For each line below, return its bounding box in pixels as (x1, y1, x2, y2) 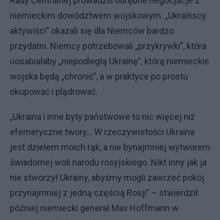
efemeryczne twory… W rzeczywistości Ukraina (10, 127, 194, 137)
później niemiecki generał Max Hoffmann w (10, 203, 179, 213)
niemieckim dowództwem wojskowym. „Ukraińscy (10, 10, 206, 21)
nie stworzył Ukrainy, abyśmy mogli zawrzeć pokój (10, 172, 204, 183)
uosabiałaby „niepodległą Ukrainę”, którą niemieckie (10, 56, 209, 66)
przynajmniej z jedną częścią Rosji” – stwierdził (10, 188, 198, 198)
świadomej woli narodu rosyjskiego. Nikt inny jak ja (10, 157, 207, 167)
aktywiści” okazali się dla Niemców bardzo (10, 26, 174, 36)
